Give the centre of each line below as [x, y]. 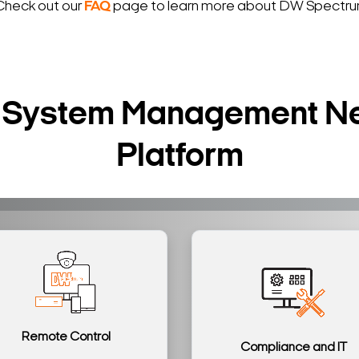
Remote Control [66, 337]
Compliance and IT [293, 347]
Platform [179, 157]
